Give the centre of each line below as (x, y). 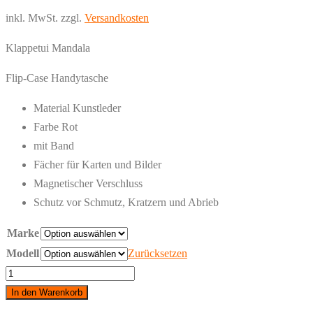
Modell (23, 253)
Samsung (25, 272)
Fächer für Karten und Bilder (97, 164)
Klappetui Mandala (48, 48)
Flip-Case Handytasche (57, 78)
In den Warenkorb (47, 292)
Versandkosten (117, 17)
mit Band (54, 145)
